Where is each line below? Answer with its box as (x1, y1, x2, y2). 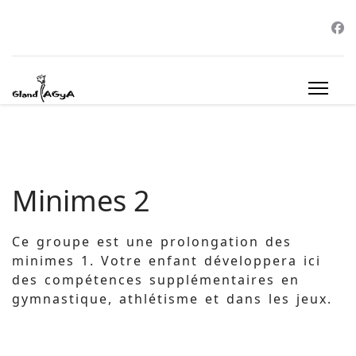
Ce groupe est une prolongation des (12, 233, 292, 250)
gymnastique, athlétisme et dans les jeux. (12, 290, 332, 308)
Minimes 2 (12, 181, 150, 220)
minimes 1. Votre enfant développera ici (12, 252, 321, 269)
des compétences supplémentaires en (12, 271, 300, 288)
